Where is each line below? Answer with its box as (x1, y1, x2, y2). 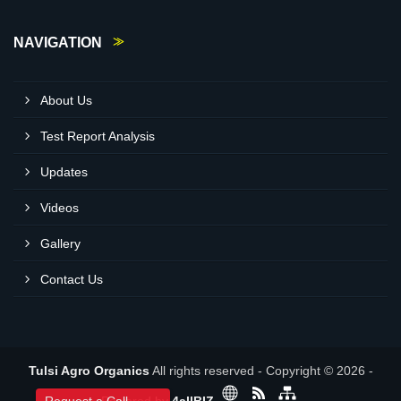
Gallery (40, 236, 81, 251)
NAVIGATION (13, 35, 102, 50)
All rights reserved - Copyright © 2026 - (149, 363, 373, 378)
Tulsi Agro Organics (28, 363, 149, 378)
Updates (40, 165, 88, 179)
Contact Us (40, 272, 103, 286)
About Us (40, 93, 92, 107)
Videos (40, 200, 79, 215)
